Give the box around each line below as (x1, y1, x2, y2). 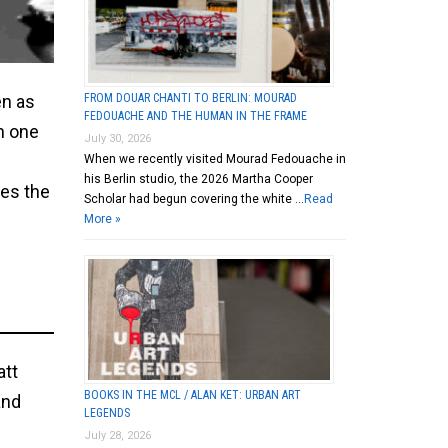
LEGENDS (83, 405, 130, 420)
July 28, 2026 (83, 428, 151, 442)
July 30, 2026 (83, 131, 151, 145)
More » (83, 211, 121, 226)
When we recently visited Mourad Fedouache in (83, 151, 346, 166)
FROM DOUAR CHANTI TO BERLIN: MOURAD (83, 90, 297, 105)
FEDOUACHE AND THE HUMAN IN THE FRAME (83, 108, 307, 123)
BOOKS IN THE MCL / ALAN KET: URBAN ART (83, 387, 301, 402)
